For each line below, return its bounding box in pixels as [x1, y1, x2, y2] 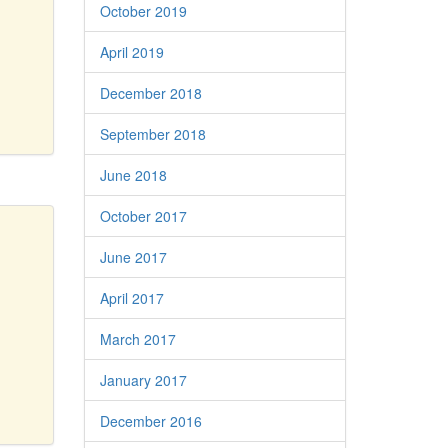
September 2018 [99, 124, 206, 144]
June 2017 [99, 247, 167, 267]
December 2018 [99, 83, 202, 103]
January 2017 [99, 370, 187, 390]
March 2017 [99, 329, 176, 349]
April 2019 [99, 42, 164, 62]
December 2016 [99, 411, 202, 431]
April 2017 [99, 288, 164, 308]
